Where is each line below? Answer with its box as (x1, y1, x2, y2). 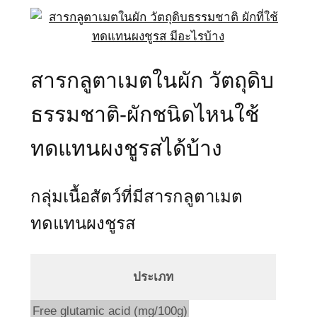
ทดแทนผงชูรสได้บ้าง (30, 136, 222, 160)
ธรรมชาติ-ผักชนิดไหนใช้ (30, 102, 259, 126)
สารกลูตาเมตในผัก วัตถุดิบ (30, 68, 274, 92)
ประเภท (133, 270, 173, 284)
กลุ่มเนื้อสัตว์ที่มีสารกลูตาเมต (30, 186, 243, 206)
